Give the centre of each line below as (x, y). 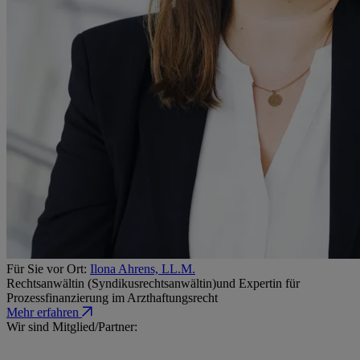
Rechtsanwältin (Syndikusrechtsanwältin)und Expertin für (153, 283)
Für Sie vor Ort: (48, 268)
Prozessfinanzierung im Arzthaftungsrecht (112, 297)
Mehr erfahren (43, 312)
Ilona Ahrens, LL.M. (143, 268)
